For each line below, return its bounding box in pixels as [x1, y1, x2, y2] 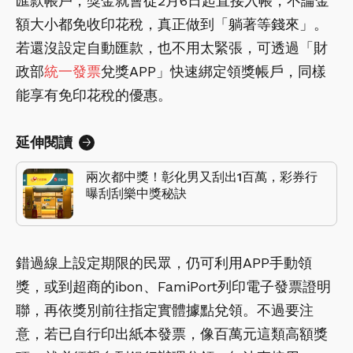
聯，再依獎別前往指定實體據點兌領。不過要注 [16, 302, 314, 319]
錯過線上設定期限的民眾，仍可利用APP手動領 [16, 255, 312, 272]
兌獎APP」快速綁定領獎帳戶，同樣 [101, 63, 326, 80]
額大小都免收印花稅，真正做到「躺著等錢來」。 [16, 16, 328, 33]
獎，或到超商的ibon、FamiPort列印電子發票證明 [16, 278, 331, 295]
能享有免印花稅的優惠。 [16, 87, 172, 104]
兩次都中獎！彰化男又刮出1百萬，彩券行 [86, 169, 318, 185]
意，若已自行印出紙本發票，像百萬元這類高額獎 [16, 325, 328, 343]
